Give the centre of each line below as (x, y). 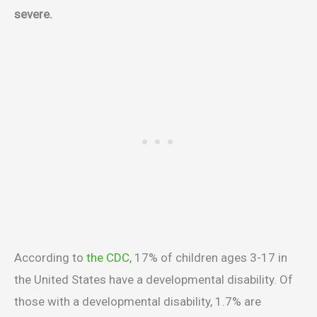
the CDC (108, 257)
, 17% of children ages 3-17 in (208, 257)
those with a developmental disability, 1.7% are (138, 301)
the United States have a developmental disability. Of (154, 279)
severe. (35, 15)
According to (50, 257)
